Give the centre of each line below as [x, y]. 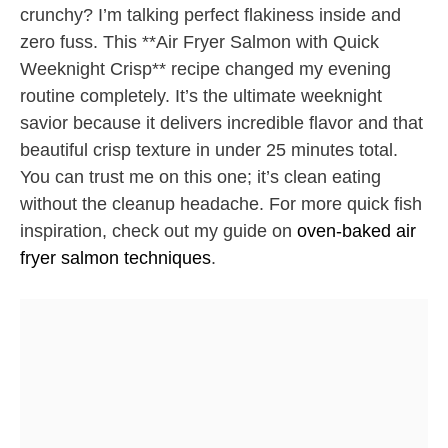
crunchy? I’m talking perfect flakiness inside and [210, 15]
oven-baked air [356, 231]
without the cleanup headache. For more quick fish [221, 204]
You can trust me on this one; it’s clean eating [200, 177]
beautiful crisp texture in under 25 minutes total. [209, 150]
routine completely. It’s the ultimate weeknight [201, 96]
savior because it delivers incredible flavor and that [221, 123]
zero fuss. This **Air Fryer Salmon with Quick [199, 42]
